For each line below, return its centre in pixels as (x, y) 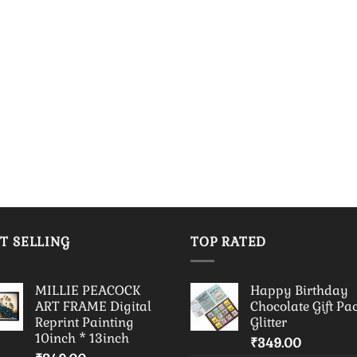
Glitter (269, 323)
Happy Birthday (299, 291)
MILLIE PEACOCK (88, 291)
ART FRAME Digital (93, 307)
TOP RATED (229, 241)
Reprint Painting (84, 323)
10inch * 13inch (82, 339)
